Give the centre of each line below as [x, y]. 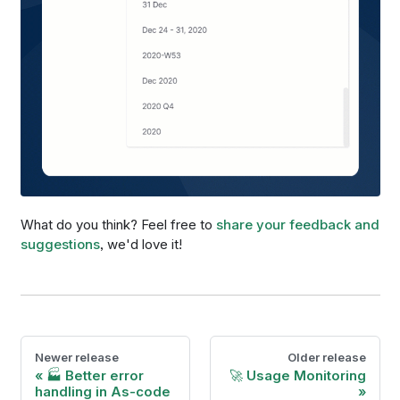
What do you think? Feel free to [118, 225]
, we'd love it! [141, 245]
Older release [326, 358]
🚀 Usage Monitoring [297, 376]
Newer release [76, 358]
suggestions [60, 245]
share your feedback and [297, 225]
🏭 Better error [95, 376]
